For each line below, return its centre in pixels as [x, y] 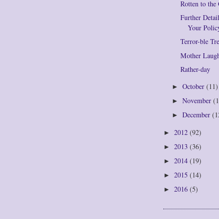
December [197, 114]
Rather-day [196, 69]
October [194, 86]
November [198, 100]
